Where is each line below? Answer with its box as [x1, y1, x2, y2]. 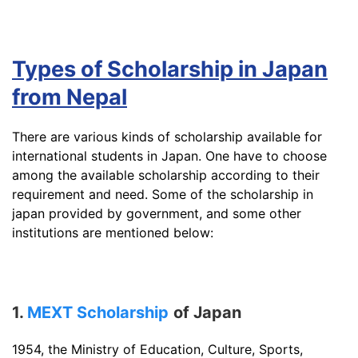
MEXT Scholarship [27, 302, 169, 322]
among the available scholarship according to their [12, 166, 320, 183]
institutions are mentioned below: [12, 224, 213, 241]
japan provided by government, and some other [12, 205, 301, 221]
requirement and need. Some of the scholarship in [12, 185, 313, 202]
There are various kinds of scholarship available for [12, 128, 322, 145]
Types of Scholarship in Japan [12, 55, 328, 82]
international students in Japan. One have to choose [12, 147, 327, 164]
